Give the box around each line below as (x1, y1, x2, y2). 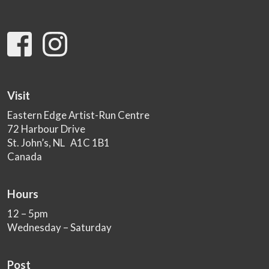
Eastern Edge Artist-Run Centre (7, 109, 150, 122)
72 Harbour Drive (7, 122, 86, 136)
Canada (7, 150, 43, 163)
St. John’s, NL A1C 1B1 (7, 136, 110, 150)
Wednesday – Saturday (7, 221, 112, 234)
